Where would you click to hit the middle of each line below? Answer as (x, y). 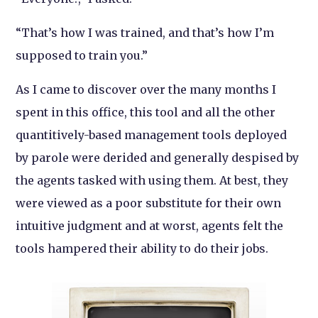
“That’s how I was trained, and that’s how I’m (145, 33)
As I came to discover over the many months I (146, 89)
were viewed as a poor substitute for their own (149, 203)
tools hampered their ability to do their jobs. (142, 248)
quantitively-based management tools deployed (152, 135)
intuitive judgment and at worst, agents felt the (150, 226)
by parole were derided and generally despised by (158, 158)
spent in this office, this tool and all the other (146, 112)
